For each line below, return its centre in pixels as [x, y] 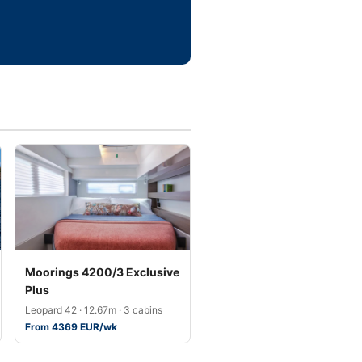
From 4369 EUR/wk [71, 327]
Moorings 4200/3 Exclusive [102, 272]
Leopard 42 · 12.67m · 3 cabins [94, 310]
